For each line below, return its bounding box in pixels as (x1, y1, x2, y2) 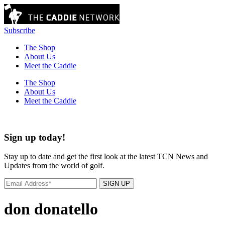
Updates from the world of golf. (4, 161, 104, 170)
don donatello (4, 199, 98, 218)
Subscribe (4, 26, 35, 35)
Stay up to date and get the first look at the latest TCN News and (4, 152, 208, 161)
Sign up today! (4, 132, 65, 143)
